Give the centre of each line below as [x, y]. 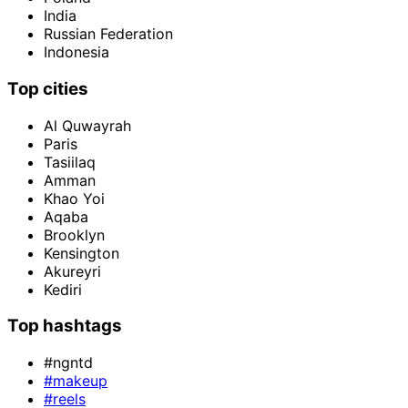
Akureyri [72, 271]
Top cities [48, 88]
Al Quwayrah [87, 125]
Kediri [63, 289]
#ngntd [68, 362]
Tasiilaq [70, 162]
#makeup [76, 380]
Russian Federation [108, 34]
